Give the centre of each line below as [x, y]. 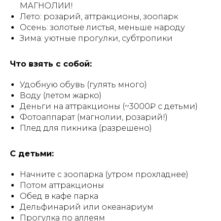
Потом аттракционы [62, 185]
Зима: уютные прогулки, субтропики [96, 38]
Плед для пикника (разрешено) [86, 128]
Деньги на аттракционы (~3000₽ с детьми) [109, 106]
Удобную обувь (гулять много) [83, 85]
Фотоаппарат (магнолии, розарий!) [94, 117]
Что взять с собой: [51, 64]
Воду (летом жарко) [61, 95]
